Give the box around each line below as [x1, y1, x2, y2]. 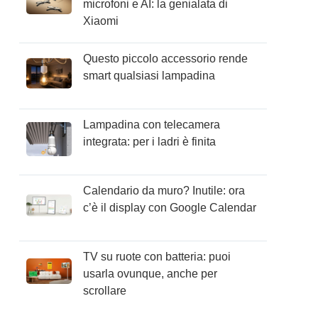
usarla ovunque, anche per [83, 268, 218, 280]
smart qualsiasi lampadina [83, 70, 216, 82]
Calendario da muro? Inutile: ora [83, 185, 246, 197]
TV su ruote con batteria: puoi [83, 251, 231, 263]
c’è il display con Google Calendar [83, 202, 257, 214]
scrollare [83, 285, 127, 297]
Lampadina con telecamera [83, 119, 221, 131]
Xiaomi [83, 15, 119, 27]
